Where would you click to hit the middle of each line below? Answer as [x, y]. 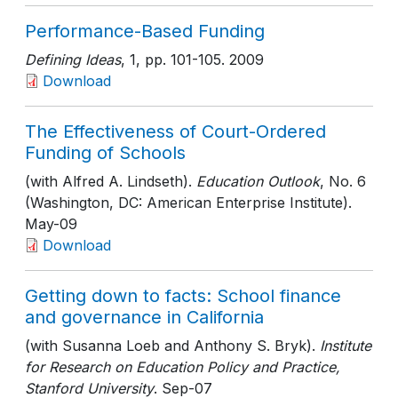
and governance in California [144, 317]
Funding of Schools [105, 153]
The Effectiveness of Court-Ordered [175, 131]
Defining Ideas [73, 60]
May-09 [51, 224]
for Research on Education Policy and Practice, [183, 367]
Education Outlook [256, 181]
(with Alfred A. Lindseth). [108, 181]
